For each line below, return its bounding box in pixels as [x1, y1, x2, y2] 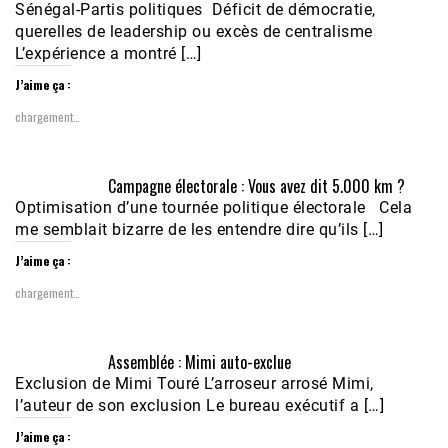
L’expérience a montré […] [15, 43, 202, 63]
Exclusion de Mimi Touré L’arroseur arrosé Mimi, [15, 373, 374, 393]
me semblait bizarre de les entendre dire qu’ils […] [15, 219, 384, 239]
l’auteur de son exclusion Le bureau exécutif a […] [15, 395, 384, 415]
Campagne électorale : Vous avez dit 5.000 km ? [107, 173, 405, 198]
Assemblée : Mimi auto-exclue [107, 349, 291, 374]
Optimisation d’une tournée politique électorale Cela [15, 197, 412, 217]
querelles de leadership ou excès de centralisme [15, 21, 373, 41]
